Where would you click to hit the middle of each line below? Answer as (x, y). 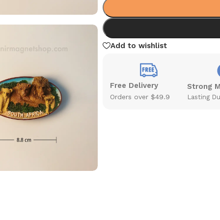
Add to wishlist (138, 45)
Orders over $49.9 (140, 96)
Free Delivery (134, 85)
